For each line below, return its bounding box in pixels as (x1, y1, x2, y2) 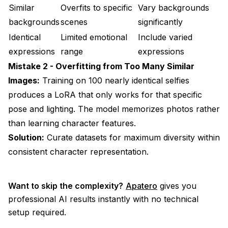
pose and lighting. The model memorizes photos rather (8, 103, 220, 114)
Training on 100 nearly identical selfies (40, 75, 189, 85)
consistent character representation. (8, 146, 149, 157)
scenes (61, 16, 88, 27)
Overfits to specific (61, 2, 132, 13)
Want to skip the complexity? (8, 180, 123, 191)
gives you (157, 180, 196, 191)
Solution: (8, 132, 44, 142)
